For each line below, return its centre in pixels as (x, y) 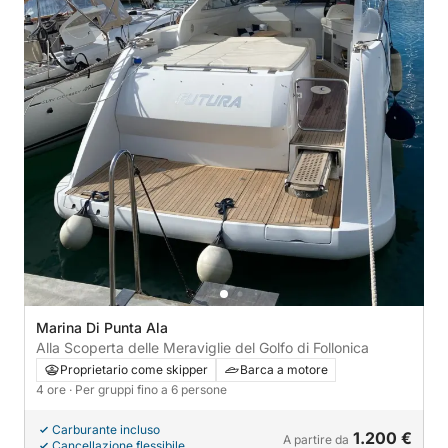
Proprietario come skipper (134, 370)
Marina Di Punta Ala (102, 328)
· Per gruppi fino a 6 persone (148, 390)
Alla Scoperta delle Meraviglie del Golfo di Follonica (202, 348)
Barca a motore (284, 370)
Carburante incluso (106, 430)
